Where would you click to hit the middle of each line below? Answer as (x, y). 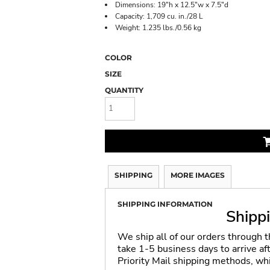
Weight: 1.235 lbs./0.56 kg (158, 28)
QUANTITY (124, 90)
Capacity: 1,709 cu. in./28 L (159, 16)
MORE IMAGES (198, 175)
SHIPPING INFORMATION (165, 204)
